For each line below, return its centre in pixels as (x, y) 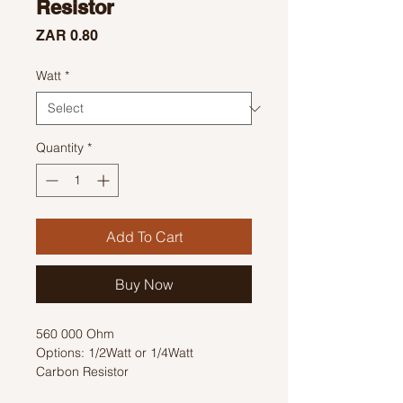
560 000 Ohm (75, 334)
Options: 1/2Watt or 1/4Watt (115, 353)
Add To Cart (144, 237)
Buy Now (144, 284)
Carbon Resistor (82, 372)
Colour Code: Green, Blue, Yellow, (133, 390)
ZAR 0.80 (67, 36)
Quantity (60, 148)
